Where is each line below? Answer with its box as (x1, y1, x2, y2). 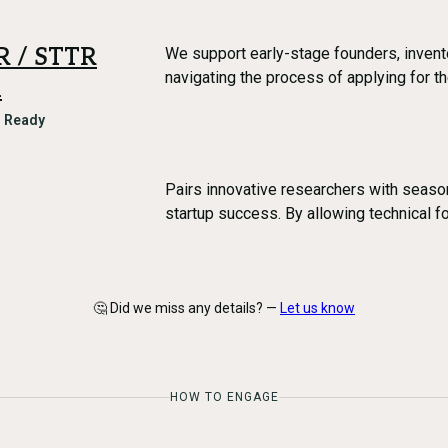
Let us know (280, 300, 355, 316)
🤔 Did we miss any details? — (93, 300, 277, 316)
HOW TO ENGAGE (169, 390, 279, 404)
